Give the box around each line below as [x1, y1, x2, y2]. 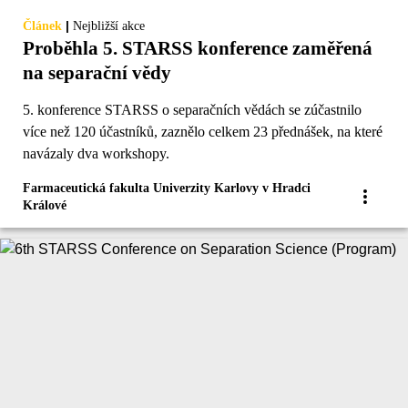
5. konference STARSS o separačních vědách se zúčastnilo [23, 102, 362, 118]
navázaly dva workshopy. [23, 146, 169, 162]
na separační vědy [23, 62, 171, 85]
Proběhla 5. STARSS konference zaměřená [23, 37, 372, 60]
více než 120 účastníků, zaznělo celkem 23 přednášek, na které [23, 124, 382, 140]
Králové [23, 199, 66, 213]
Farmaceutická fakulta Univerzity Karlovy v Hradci [23, 181, 311, 196]
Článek [23, 19, 62, 34]
